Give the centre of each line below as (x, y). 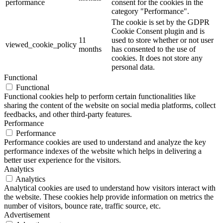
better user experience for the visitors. (62, 160)
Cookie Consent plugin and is (158, 31)
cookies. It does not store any (157, 58)
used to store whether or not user (163, 40)
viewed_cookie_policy (41, 44)
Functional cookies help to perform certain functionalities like (100, 96)
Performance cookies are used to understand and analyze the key (105, 142)
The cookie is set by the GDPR (161, 22)
